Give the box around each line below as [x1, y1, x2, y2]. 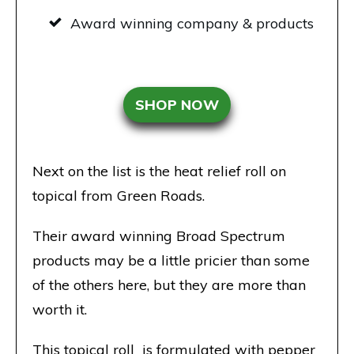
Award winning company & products [70, 14, 314, 33]
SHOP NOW [135, 96, 219, 115]
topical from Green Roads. [32, 186, 205, 205]
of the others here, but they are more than [32, 276, 306, 295]
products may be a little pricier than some [32, 251, 310, 270]
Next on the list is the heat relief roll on [32, 162, 286, 181]
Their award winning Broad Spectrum [32, 227, 285, 246]
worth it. [32, 300, 87, 319]
